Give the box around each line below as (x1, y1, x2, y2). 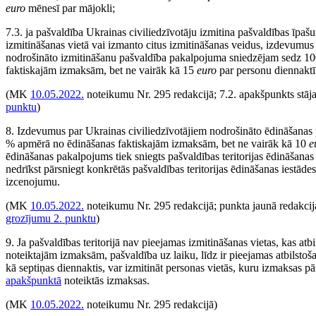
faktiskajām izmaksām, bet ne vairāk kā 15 (6, 64, 197, 76)
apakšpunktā (6, 274, 61, 286)
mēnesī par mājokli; (25, 2, 115, 14)
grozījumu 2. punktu (6, 212, 96, 224)
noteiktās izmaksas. (61, 274, 150, 286)
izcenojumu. (6, 176, 60, 188)
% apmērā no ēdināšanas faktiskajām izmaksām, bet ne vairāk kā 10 (6, 138, 309, 150)
